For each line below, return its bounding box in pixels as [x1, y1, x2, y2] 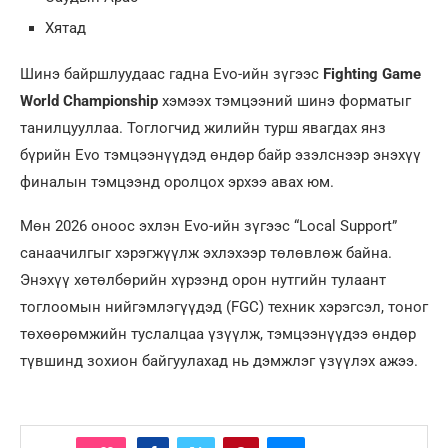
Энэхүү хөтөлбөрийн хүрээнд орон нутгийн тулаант [20, 271, 386, 290]
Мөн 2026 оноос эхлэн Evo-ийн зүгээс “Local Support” [20, 217, 397, 236]
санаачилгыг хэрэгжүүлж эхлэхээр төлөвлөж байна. [20, 244, 392, 263]
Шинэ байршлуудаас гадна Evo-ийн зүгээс [20, 65, 323, 84]
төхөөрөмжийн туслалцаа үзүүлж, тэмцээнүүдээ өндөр [20, 325, 416, 344]
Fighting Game [323, 65, 421, 84]
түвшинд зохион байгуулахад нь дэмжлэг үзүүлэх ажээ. [20, 352, 418, 371]
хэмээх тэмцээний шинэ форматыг [158, 92, 411, 111]
